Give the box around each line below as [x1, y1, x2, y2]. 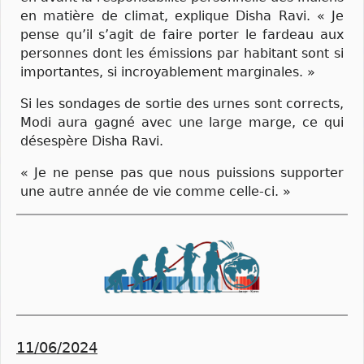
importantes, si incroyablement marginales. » [20, 63, 315, 80]
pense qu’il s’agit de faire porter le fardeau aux [20, 26, 344, 42]
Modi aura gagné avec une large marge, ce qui [20, 115, 344, 131]
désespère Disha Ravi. [20, 133, 163, 149]
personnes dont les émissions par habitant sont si [20, 45, 344, 61]
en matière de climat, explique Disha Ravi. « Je [20, 7, 344, 24]
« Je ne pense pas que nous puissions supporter [20, 165, 344, 181]
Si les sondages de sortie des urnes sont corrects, [20, 96, 344, 112]
